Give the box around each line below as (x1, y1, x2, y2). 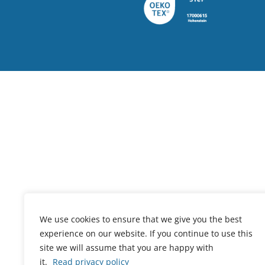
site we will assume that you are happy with (40, 242, 214, 253)
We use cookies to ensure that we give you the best (40, 214, 242, 225)
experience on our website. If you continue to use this (40, 228, 253, 239)
